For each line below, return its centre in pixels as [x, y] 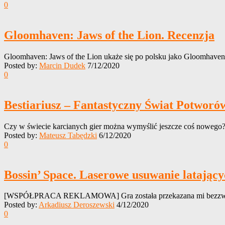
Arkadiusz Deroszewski [77, 205]
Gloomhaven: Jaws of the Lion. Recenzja [109, 35]
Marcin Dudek [62, 65]
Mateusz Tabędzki [68, 135]
